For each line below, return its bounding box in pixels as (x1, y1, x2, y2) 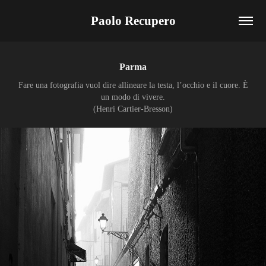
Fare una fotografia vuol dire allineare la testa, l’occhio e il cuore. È (18, 81, 248, 90)
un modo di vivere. (101, 93, 165, 102)
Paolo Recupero (90, 14, 176, 28)
